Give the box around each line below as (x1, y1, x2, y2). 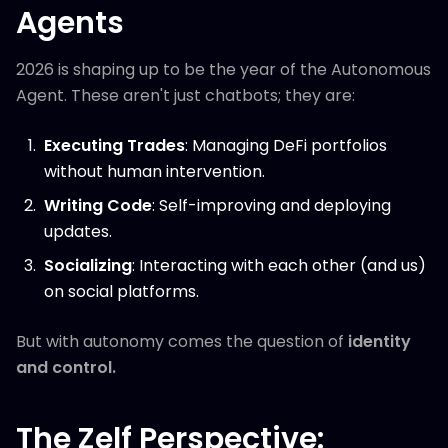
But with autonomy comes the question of (16, 330, 348, 353)
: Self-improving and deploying (152, 194, 391, 217)
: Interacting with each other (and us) (132, 254, 426, 277)
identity (348, 330, 411, 353)
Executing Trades (44, 134, 185, 157)
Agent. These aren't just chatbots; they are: (16, 84, 355, 107)
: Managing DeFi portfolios (185, 134, 387, 157)
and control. (16, 356, 116, 379)
